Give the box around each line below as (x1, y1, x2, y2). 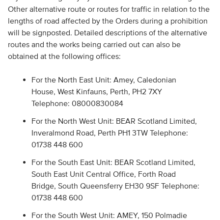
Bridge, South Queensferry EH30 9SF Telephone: (31, 181, 199, 190)
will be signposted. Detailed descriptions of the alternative (7, 28, 207, 37)
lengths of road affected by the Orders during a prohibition (7, 16, 208, 25)
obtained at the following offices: (7, 52, 121, 60)
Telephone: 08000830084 (31, 99, 123, 108)
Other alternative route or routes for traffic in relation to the (7, 4, 210, 13)
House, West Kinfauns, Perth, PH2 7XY (31, 87, 162, 96)
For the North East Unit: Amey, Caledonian (31, 75, 176, 84)
